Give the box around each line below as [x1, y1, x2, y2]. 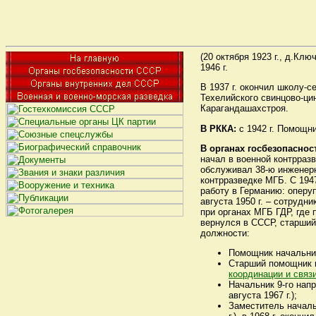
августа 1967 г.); [229, 290, 297, 301]
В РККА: [200, 123, 236, 134]
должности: [200, 227, 250, 238]
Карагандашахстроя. [200, 103, 288, 114]
